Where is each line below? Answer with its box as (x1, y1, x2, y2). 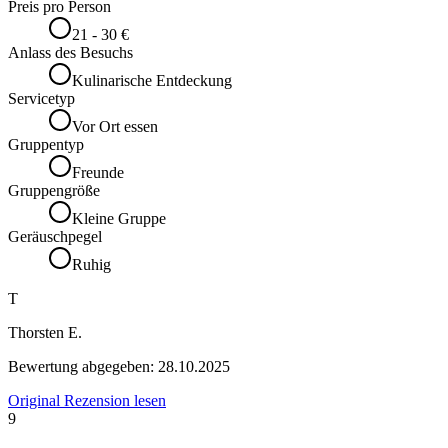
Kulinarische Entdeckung (72, 72, 232, 90)
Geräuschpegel (8, 228, 102, 246)
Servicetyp (8, 90, 75, 108)
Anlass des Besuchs (8, 44, 133, 62)
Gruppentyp (8, 136, 84, 154)
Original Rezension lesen (8, 392, 166, 410)
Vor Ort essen (72, 118, 158, 136)
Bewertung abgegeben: (8, 358, 158, 376)
